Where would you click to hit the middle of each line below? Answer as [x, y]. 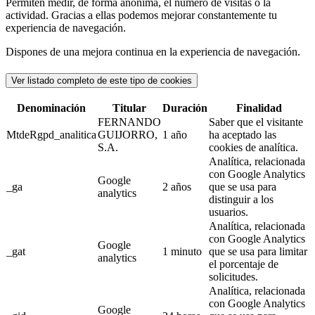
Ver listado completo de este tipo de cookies [102, 81]
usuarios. [229, 212]
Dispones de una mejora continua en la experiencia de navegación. [153, 52]
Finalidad [259, 108]
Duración [185, 108]
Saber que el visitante [256, 122]
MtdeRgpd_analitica [51, 134]
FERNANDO [129, 122]
